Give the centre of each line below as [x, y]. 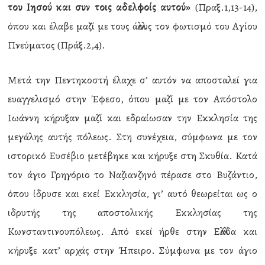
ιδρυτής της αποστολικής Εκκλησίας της [132, 212]
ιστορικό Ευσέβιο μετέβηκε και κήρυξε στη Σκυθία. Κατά [132, 156]
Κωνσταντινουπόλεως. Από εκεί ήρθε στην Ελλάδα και [132, 231]
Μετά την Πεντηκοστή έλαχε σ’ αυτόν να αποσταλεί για [132, 80]
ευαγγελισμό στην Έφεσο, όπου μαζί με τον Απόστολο [132, 99]
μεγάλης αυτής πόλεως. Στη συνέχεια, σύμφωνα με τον [132, 137]
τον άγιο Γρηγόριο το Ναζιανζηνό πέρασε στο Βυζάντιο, [132, 174]
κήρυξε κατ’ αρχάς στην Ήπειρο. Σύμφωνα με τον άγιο [132, 250]
